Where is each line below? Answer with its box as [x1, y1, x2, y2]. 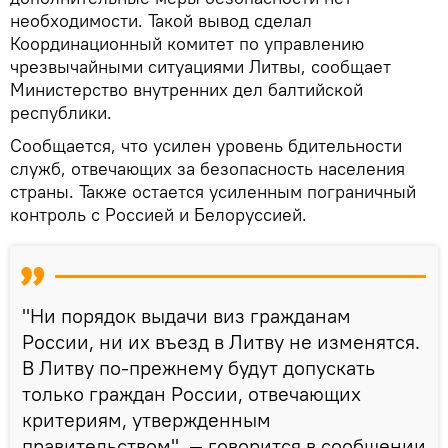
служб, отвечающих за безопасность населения [10, 156, 405, 180]
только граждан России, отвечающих [22, 380, 361, 406]
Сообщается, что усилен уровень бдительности [10, 133, 402, 157]
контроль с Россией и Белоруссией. [10, 202, 307, 226]
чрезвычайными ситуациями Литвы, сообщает [10, 54, 391, 78]
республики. [10, 100, 112, 124]
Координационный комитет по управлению [10, 31, 364, 55]
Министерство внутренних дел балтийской [10, 77, 363, 101]
